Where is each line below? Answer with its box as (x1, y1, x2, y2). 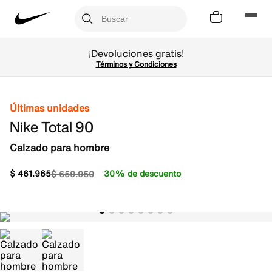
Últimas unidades (10, 101, 89, 115)
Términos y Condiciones (95, 59, 177, 69)
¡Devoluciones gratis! (88, 46, 184, 61)
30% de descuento (104, 167, 181, 180)
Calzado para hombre (10, 140, 109, 155)
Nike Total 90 (10, 116, 93, 138)
